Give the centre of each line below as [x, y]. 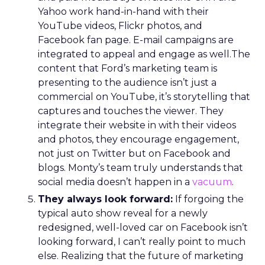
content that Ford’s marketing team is [127, 68]
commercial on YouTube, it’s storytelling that [144, 97]
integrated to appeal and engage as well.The [144, 54]
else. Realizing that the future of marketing [141, 256]
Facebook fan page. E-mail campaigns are [136, 40]
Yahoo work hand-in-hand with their [123, 12]
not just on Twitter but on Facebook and [134, 153]
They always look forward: [105, 199]
